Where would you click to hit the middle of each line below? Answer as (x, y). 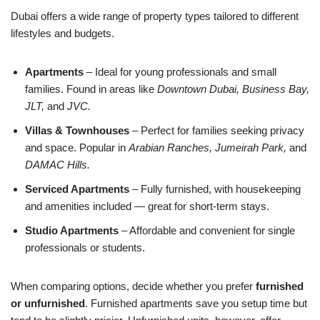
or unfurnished (48, 303)
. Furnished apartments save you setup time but (196, 303)
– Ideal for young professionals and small (180, 71)
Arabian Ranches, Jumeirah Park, (207, 147)
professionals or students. (85, 247)
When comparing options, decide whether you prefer (133, 286)
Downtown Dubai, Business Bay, (233, 89)
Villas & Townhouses (77, 130)
